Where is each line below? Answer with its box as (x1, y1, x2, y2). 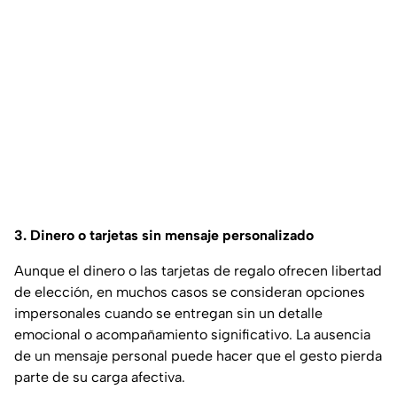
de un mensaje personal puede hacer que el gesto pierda (14, 347, 382, 365)
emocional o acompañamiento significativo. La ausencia (14, 326, 370, 344)
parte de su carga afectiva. (14, 369, 185, 386)
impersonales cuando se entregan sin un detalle (14, 305, 323, 323)
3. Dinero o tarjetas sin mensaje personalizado (14, 227, 314, 245)
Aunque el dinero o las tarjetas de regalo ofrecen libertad (14, 262, 382, 280)
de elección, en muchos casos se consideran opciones (14, 284, 365, 301)
